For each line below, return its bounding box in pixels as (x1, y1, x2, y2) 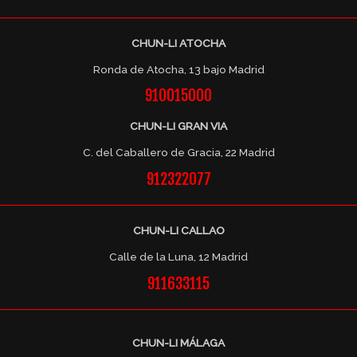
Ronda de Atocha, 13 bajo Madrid (92, 63, 265, 76)
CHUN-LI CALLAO (132, 223, 225, 237)
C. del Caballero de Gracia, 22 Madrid (82, 145, 275, 159)
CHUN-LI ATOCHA (131, 37, 226, 50)
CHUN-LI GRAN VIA (130, 119, 227, 132)
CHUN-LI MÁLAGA (132, 335, 225, 349)
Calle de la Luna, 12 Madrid (109, 249, 248, 263)
